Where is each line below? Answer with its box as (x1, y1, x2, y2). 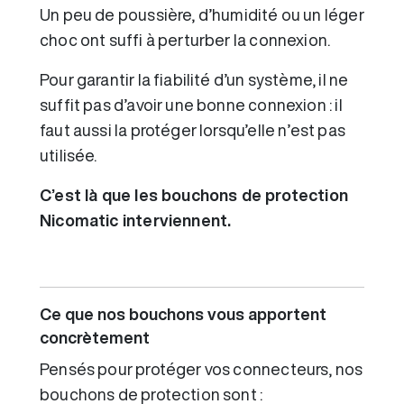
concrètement (40, 329, 150, 346)
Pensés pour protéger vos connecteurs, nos (40, 361, 363, 378)
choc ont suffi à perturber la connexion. (40, 32, 331, 49)
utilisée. (40, 147, 97, 164)
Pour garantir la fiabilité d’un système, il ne (40, 71, 349, 88)
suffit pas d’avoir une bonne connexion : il (40, 96, 343, 114)
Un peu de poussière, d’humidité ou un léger (40, 6, 364, 23)
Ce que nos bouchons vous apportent (40, 306, 326, 323)
